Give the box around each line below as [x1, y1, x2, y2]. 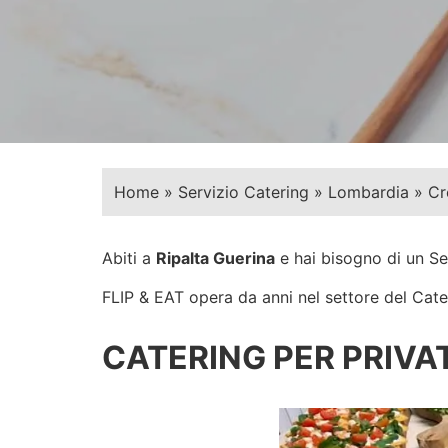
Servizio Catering [178, 182, 309, 203]
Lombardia [328, 182, 409, 203]
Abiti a [102, 248, 156, 269]
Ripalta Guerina [156, 248, 275, 269]
